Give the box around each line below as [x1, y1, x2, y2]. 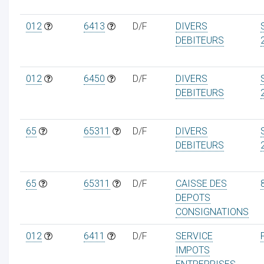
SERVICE [175, 230, 213, 242]
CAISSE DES [175, 177, 227, 189]
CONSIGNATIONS [175, 206, 249, 217]
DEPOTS [175, 192, 210, 203]
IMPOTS [175, 244, 210, 256]
